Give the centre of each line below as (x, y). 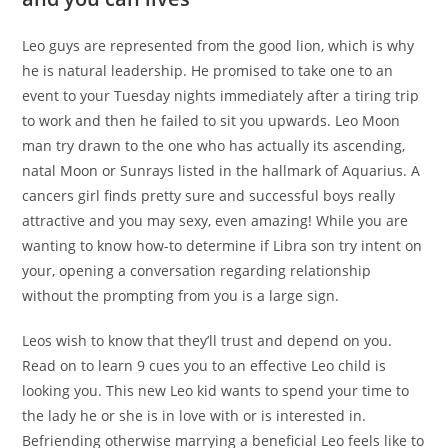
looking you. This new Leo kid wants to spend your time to (216, 391)
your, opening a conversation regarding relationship (197, 271)
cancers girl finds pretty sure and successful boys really (209, 196)
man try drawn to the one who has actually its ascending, (214, 146)
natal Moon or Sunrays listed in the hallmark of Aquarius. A (221, 171)
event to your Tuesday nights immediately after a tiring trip (221, 96)
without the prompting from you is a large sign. (181, 296)
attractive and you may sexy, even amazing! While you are (215, 221)
